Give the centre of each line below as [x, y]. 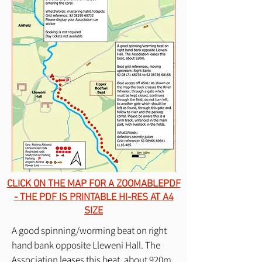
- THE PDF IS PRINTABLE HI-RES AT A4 [94, 197]
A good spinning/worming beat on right [89, 230]
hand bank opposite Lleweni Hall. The [86, 245]
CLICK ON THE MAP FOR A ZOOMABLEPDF [94, 184]
